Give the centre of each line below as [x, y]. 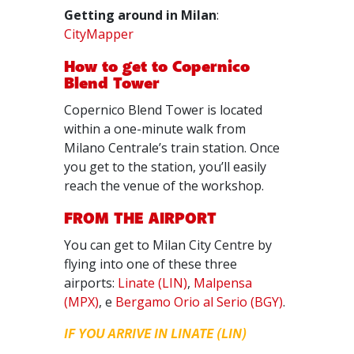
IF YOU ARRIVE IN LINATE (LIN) [156, 334]
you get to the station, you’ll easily [166, 167]
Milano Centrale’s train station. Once [172, 148]
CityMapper [99, 34]
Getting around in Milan [141, 15]
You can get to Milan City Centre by [168, 245]
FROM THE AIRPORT [141, 219]
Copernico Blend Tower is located [164, 110]
